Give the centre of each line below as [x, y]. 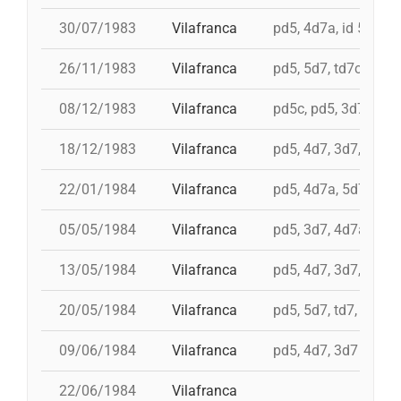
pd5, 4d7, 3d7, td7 [329, 270]
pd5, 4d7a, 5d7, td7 [333, 190]
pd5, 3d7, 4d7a [320, 230]
